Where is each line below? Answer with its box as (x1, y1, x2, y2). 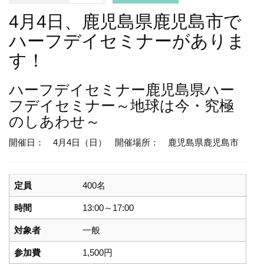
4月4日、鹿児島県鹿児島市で (9, 12, 242, 32)
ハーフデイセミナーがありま (9, 31, 245, 51)
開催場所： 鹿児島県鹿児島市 (115, 137, 239, 148)
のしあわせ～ (9, 113, 100, 130)
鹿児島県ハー (146, 81, 235, 98)
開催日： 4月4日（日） (9, 137, 107, 148)
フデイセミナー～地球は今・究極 (9, 97, 234, 114)
